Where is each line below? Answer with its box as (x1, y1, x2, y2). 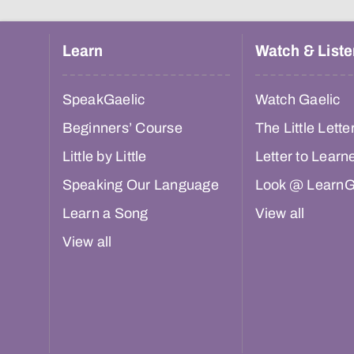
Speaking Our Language (62, 177, 219, 194)
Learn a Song (62, 205, 149, 222)
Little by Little (62, 149, 147, 165)
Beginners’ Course (62, 120, 183, 137)
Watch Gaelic (254, 92, 341, 108)
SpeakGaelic (62, 92, 145, 108)
